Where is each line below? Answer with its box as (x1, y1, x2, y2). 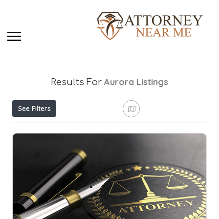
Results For (51, 77, 104, 88)
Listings (136, 76, 168, 88)
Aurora (104, 76, 134, 88)
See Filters (18, 104, 51, 113)
